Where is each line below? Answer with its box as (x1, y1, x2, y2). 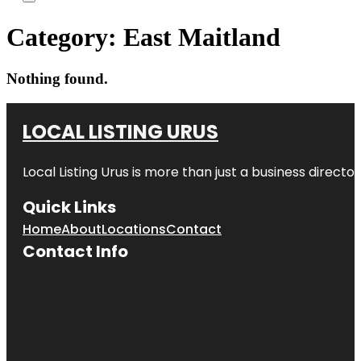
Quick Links (23, 195, 116, 218)
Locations (102, 219, 166, 239)
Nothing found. (6, 69, 108, 87)
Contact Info (23, 239, 128, 263)
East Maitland (123, 23, 280, 52)
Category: (6, 23, 123, 52)
